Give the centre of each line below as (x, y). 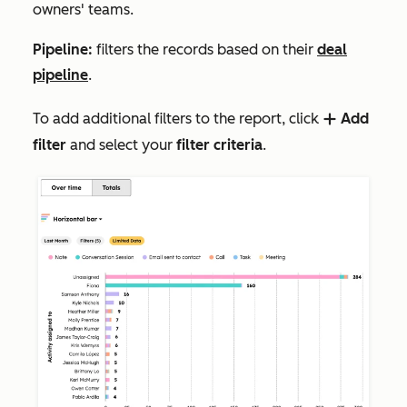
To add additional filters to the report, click (178, 119)
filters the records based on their (205, 50)
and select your (121, 145)
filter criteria (219, 145)
